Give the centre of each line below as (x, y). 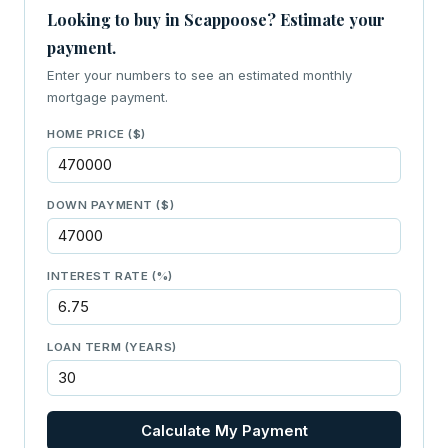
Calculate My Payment (224, 431)
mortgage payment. (107, 97)
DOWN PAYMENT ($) (111, 205)
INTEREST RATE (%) (110, 276)
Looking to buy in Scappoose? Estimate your (216, 20)
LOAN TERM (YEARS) (112, 347)
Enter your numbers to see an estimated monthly (199, 75)
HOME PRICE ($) (97, 134)
